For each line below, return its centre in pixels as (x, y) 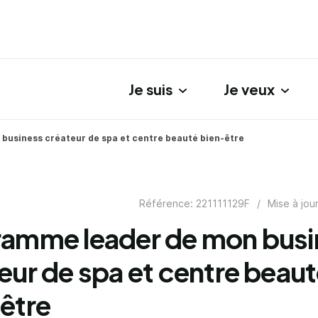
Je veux (249, 89)
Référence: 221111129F (194, 203)
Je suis (150, 89)
